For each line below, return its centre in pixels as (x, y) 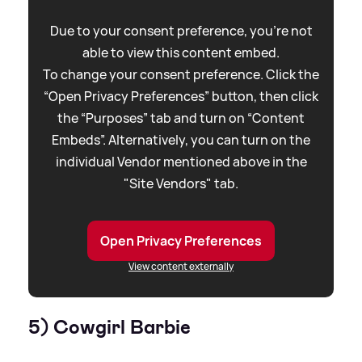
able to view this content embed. (181, 53)
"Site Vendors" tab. (181, 184)
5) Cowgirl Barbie (109, 328)
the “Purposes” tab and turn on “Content (181, 118)
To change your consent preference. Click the (181, 75)
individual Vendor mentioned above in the (181, 162)
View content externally (181, 267)
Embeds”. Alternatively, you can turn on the (181, 140)
